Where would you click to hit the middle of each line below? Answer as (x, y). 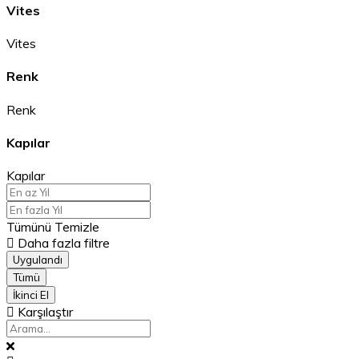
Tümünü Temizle (53, 227)
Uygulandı (38, 260)
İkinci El (31, 295)
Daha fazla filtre (62, 243)
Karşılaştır (44, 312)
